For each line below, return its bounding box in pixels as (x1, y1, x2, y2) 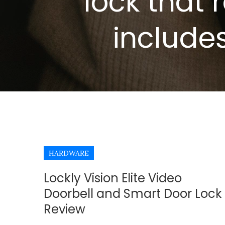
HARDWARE (49, 149, 89, 158)
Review (44, 201, 85, 217)
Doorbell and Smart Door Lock (44, 185, 222, 202)
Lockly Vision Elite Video (44, 170, 182, 186)
